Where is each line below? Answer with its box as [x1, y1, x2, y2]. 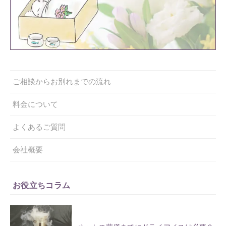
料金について [13, 100, 58, 108]
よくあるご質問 [13, 123, 66, 131]
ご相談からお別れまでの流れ [13, 77, 111, 86]
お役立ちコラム [13, 181, 71, 190]
